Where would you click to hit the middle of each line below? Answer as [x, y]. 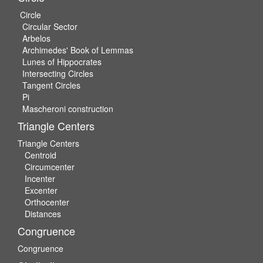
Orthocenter [47, 202]
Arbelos [36, 38]
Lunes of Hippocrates [62, 62]
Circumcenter [50, 167]
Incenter [40, 178]
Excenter [41, 190]
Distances [43, 214]
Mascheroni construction [68, 109]
